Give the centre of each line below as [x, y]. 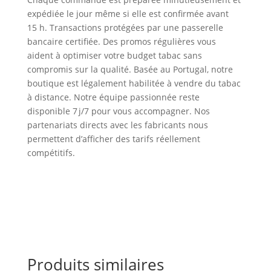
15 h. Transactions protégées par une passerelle [125, 28]
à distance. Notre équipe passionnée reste [113, 97]
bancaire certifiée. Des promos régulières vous [121, 42]
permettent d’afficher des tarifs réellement [113, 139]
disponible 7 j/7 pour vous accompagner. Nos [118, 111]
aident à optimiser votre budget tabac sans [114, 56]
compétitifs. [51, 153]
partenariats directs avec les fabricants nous [117, 125]
